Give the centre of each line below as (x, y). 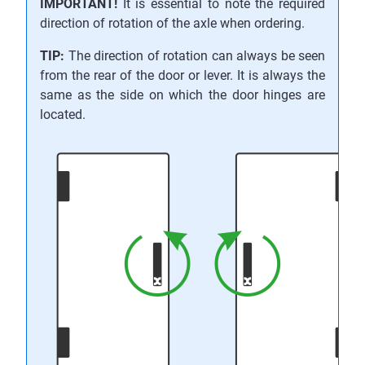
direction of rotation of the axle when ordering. (172, 24)
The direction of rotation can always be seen (195, 56)
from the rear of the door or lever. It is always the (182, 76)
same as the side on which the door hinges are (182, 95)
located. (63, 115)
